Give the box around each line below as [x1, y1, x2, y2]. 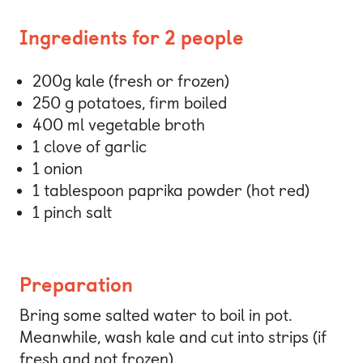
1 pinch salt [32, 203, 112, 223]
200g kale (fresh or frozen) [32, 71, 229, 92]
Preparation [19, 272, 133, 297]
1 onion [32, 159, 83, 179]
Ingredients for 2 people [19, 26, 244, 50]
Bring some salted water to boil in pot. [19, 305, 293, 325]
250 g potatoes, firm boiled [32, 93, 227, 113]
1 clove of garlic [32, 137, 147, 157]
